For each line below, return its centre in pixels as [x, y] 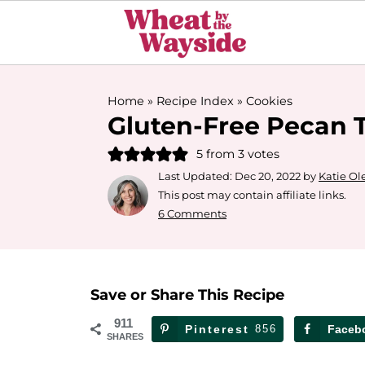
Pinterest [217, 329]
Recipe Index [195, 101]
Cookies [269, 101]
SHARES [125, 336]
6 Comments [192, 213]
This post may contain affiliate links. [252, 195]
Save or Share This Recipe [187, 295]
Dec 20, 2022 [268, 176]
